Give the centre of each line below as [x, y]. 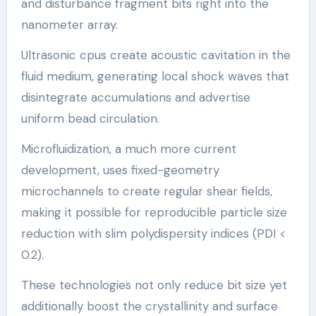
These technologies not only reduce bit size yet [154, 285]
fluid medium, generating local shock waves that [155, 76]
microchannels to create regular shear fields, [146, 191]
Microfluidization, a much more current [128, 148]
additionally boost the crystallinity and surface [149, 306]
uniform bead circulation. [90, 118]
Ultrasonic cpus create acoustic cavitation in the [156, 55]
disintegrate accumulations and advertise [135, 97]
